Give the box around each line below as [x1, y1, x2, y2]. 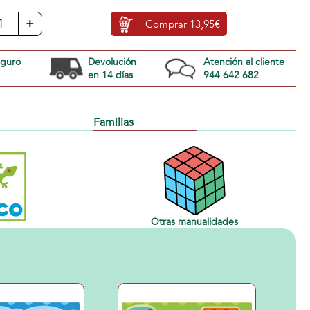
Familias [93, 115, 134, 130]
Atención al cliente [203, 55, 284, 69]
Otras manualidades [151, 215, 239, 228]
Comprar [145, 17, 190, 31]
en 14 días [87, 69, 133, 82]
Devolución [87, 55, 136, 69]
